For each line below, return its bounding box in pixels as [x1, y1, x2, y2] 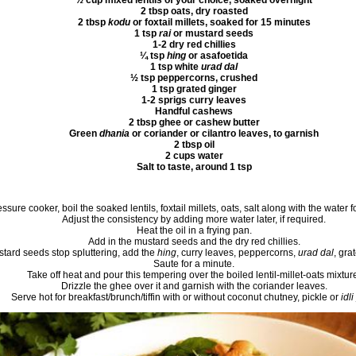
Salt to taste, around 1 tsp [136, 161, 252, 173]
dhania [99, 128, 130, 140]
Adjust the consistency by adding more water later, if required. [62, 214, 326, 226]
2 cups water [164, 150, 223, 162]
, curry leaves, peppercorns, [176, 247, 298, 259]
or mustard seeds [171, 28, 253, 40]
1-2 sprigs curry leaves [141, 95, 246, 106]
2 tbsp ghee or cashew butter [128, 117, 260, 129]
